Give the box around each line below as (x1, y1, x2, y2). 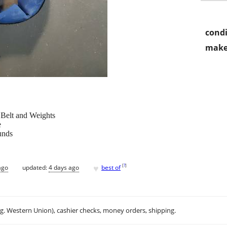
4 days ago (49, 163, 79, 172)
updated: (22, 163, 49, 172)
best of (101, 163, 121, 172)
